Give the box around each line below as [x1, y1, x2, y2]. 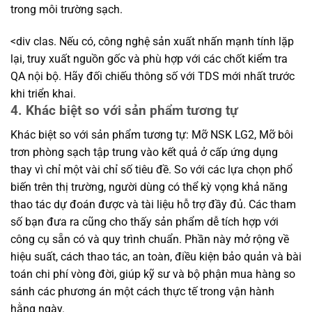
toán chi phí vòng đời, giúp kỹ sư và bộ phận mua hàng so [10, 267, 295, 281]
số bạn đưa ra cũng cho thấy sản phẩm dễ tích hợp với [10, 214, 279, 228]
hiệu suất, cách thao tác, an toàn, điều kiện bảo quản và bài [10, 249, 302, 263]
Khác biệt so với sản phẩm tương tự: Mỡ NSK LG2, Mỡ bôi [10, 127, 293, 141]
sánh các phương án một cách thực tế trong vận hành [10, 284, 274, 298]
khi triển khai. [10, 86, 76, 100]
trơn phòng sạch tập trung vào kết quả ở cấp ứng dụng [10, 145, 278, 159]
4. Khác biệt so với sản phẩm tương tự [10, 102, 238, 118]
